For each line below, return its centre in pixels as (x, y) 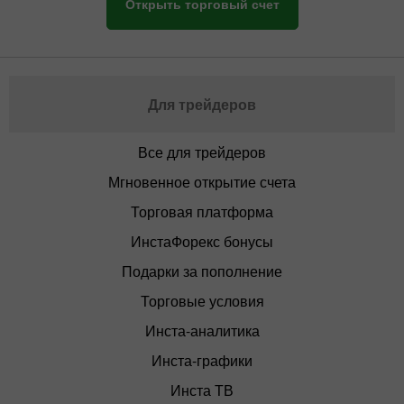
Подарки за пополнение (202, 271)
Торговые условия (202, 301)
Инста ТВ (202, 390)
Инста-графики (202, 361)
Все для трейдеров (202, 152)
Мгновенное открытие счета (202, 182)
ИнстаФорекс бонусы (202, 242)
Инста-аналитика (202, 331)
